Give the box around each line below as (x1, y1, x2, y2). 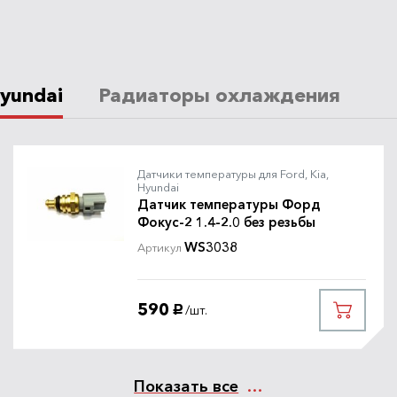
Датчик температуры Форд (137, 195, 320, 213)
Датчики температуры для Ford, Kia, (137, 166, 329, 181)
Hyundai (137, 179, 179, 194)
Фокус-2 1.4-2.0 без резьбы (137, 213, 315, 230)
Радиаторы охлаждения (98, 82, 340, 107)
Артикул (137, 239, 182, 254)
